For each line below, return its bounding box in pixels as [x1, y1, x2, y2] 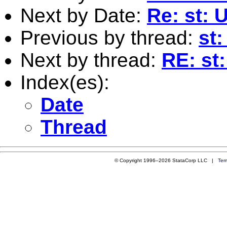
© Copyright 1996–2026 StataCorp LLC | [114, 157, 218, 163]
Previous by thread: [20, 26, 199, 49]
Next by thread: [20, 49, 162, 71]
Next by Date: [20, 4, 147, 26]
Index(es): [20, 71, 109, 93]
